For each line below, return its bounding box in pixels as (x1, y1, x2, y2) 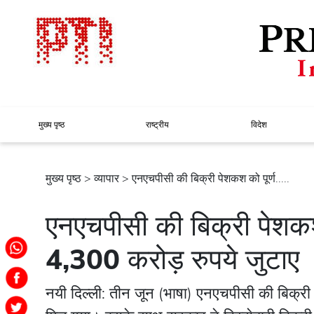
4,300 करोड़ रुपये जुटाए (46, 240, 299, 279)
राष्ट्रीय (146, 118, 170, 130)
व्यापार (94, 170, 119, 186)
